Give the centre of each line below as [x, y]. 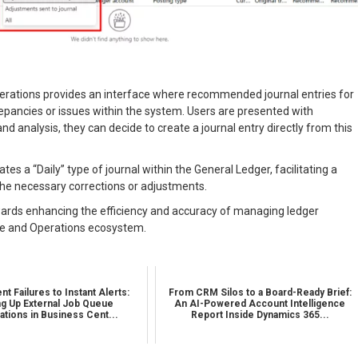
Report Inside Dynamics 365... [260, 315]
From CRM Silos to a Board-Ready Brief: [260, 293]
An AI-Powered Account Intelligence [260, 304]
